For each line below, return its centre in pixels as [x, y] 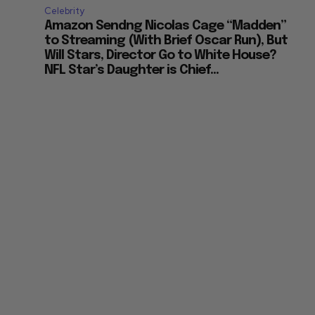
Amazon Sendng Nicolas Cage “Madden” [166, 26]
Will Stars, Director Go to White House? [161, 56]
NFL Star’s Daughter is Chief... [132, 71]
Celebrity [65, 11]
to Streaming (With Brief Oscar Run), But [166, 41]
